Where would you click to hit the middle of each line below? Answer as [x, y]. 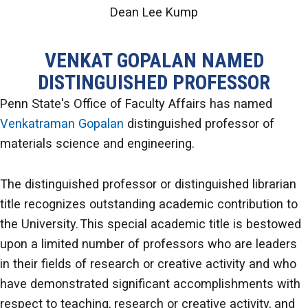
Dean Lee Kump [154, 12]
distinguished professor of [199, 123]
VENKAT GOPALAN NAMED [154, 60]
